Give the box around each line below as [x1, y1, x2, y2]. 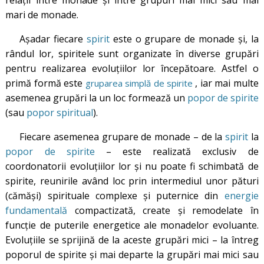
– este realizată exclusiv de [94, 144, 259, 158]
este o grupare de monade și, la [110, 32, 259, 45]
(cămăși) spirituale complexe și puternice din [5, 189, 225, 202]
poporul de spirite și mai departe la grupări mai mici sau [5, 247, 259, 261]
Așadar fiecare [19, 32, 87, 45]
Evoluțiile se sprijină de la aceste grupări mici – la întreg [5, 233, 259, 246]
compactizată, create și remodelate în [67, 203, 259, 217]
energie [224, 189, 259, 202]
